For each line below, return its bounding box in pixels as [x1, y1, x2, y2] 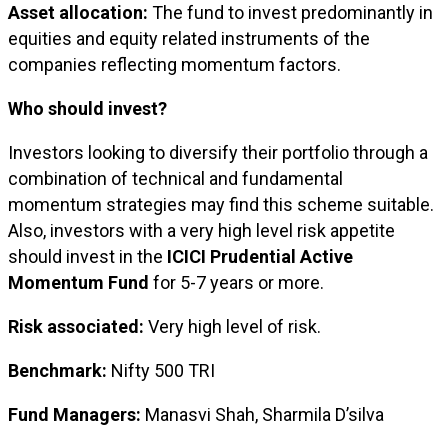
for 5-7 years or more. [153, 272, 324, 293]
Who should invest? [8, 98, 167, 119]
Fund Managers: [8, 404, 141, 425]
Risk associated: [8, 316, 148, 337]
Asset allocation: [8, 2, 148, 23]
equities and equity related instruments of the [8, 28, 370, 49]
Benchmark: [8, 360, 107, 381]
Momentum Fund [8, 272, 153, 293]
